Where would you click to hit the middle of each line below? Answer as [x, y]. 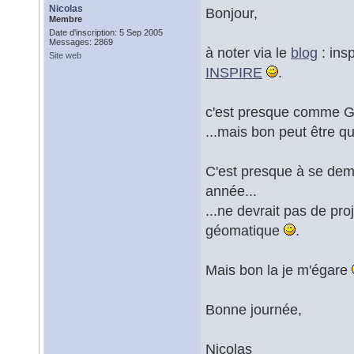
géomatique [245, 230]
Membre [66, 19]
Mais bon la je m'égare [279, 270]
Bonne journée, [254, 309]
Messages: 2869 [81, 42]
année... [231, 191]
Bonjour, [232, 13]
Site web [65, 55]
